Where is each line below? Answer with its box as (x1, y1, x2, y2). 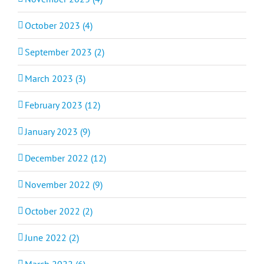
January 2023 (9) (25, 125, 90, 137)
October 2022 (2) (25, 204, 93, 217)
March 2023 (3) (25, 72, 85, 84)
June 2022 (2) (25, 231, 79, 243)
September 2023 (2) (25, 45, 104, 58)
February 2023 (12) (25, 98, 100, 111)
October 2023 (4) (25, 19, 93, 31)
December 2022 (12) (25, 151, 106, 164)
